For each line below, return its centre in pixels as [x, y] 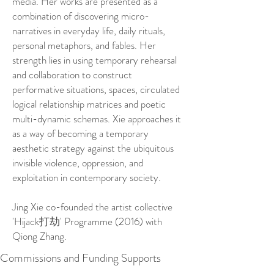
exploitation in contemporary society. [87, 177]
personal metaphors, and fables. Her [84, 45]
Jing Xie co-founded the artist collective [92, 207]
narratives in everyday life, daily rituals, [89, 31]
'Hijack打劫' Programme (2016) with [87, 221]
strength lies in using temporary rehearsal [94, 60]
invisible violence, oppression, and [78, 163]
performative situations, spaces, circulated [96, 89]
